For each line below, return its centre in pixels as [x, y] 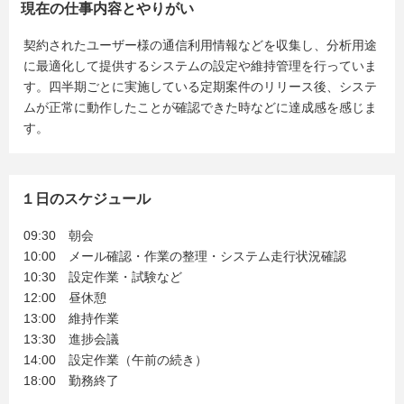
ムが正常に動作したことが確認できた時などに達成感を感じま [200, 107]
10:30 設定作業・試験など [103, 277]
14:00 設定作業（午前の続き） [115, 360]
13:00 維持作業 [71, 318]
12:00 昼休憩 [65, 298]
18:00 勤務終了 [71, 381]
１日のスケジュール [86, 199]
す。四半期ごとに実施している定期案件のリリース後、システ [200, 87]
